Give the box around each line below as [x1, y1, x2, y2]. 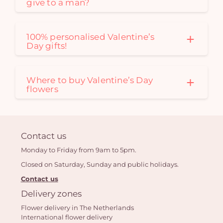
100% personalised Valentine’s [26, 32, 155, 42]
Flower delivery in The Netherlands [20, 203, 134, 212]
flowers [26, 84, 58, 95]
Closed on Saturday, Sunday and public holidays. [20, 160, 179, 168]
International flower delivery [20, 213, 112, 221]
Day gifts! [26, 41, 67, 51]
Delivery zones [20, 188, 82, 199]
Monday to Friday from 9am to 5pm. [20, 145, 136, 154]
